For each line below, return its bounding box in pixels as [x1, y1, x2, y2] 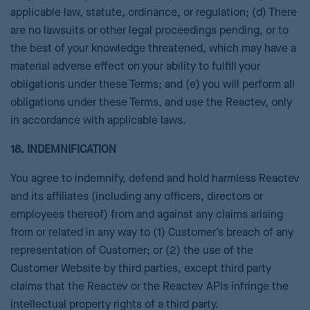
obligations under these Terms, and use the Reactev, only [10, 96, 292, 110]
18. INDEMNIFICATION [10, 143, 116, 157]
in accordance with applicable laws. [10, 114, 186, 128]
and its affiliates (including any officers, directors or [10, 190, 263, 204]
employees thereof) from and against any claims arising [10, 208, 283, 222]
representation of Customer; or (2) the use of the [10, 244, 253, 258]
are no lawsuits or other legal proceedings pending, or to [10, 24, 289, 38]
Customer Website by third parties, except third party [10, 262, 271, 276]
